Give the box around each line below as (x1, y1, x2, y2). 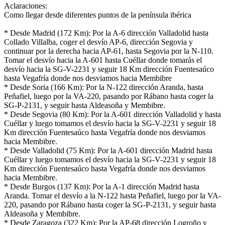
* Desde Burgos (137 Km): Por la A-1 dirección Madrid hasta (4, 182, 199, 191)
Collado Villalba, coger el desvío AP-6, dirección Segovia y (4, 38, 193, 47)
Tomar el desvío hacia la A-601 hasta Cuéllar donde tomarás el (4, 56, 202, 65)
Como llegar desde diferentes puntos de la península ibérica (4, 11, 191, 20)
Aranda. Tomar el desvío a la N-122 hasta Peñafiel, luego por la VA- (4, 191, 221, 200)
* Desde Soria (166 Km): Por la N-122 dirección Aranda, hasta (4, 83, 203, 92)
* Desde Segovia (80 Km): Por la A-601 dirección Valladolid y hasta (4, 110, 221, 119)
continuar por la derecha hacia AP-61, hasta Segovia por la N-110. (4, 47, 213, 56)
